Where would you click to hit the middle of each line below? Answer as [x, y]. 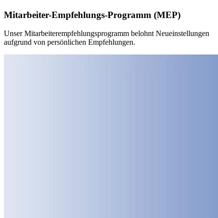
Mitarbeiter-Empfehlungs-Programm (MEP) [92, 15]
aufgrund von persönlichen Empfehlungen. [70, 42]
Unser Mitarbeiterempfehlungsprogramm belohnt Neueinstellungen [107, 34]
